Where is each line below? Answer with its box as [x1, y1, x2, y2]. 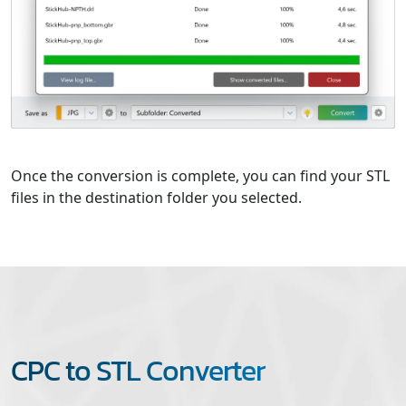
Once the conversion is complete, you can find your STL [11, 165, 390, 186]
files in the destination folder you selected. [11, 187, 302, 208]
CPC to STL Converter [11, 348, 265, 392]
